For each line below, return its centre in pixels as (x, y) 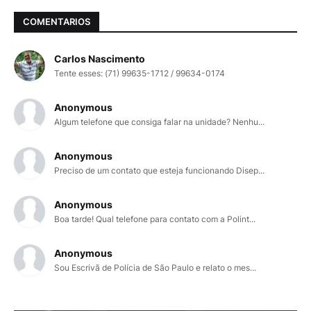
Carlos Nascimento (100, 58)
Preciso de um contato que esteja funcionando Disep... (159, 170)
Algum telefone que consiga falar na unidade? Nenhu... (159, 121)
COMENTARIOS (57, 22)
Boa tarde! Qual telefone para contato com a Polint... (155, 219)
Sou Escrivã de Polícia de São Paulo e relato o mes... (155, 267)
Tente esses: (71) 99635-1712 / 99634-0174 (140, 73)
